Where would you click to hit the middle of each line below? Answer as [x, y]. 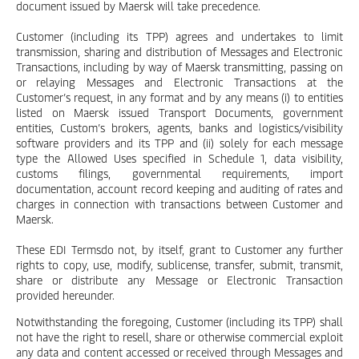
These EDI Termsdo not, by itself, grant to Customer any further [179, 250]
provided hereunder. [65, 295]
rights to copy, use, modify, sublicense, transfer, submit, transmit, [179, 265]
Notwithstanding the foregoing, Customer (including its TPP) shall [179, 322]
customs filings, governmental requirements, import [179, 173]
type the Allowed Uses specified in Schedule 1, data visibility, [179, 158]
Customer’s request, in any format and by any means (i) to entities [179, 97]
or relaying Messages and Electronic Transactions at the [179, 82]
